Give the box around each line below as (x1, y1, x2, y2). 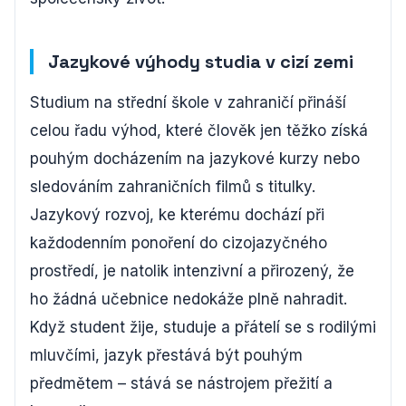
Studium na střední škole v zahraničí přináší (30, 93, 346, 111)
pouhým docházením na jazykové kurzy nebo (30, 150, 360, 168)
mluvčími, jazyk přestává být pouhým (30, 346, 303, 364)
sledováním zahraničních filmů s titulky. (30, 178, 315, 196)
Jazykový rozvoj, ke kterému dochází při (30, 206, 324, 224)
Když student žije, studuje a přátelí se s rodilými (30, 318, 376, 336)
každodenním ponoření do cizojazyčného (30, 234, 327, 252)
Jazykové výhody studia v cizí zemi (48, 50, 353, 73)
